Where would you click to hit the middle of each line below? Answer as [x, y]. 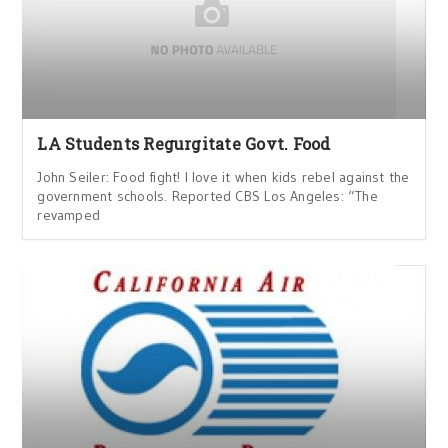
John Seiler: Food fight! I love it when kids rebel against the [223, 177]
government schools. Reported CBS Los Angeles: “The [207, 196]
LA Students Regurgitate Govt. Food [184, 143]
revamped [69, 215]
